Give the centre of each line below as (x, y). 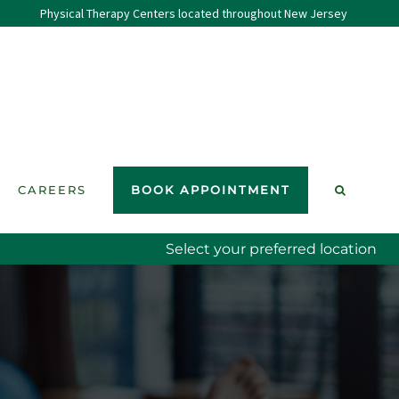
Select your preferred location (271, 249)
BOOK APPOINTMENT (210, 189)
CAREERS (52, 189)
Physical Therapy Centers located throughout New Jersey (193, 13)
